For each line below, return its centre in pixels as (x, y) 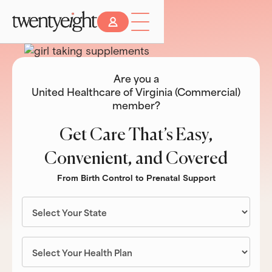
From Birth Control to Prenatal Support (136, 177)
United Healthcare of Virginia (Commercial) (136, 91)
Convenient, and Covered (136, 159)
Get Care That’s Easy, (136, 135)
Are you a (136, 78)
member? (136, 104)
